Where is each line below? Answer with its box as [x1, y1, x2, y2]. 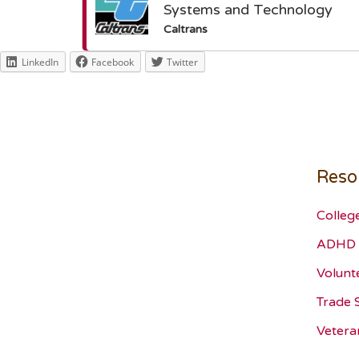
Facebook [91, 55, 134, 70]
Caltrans [163, 22, 208, 37]
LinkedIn [22, 55, 58, 70]
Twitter [167, 55, 198, 70]
